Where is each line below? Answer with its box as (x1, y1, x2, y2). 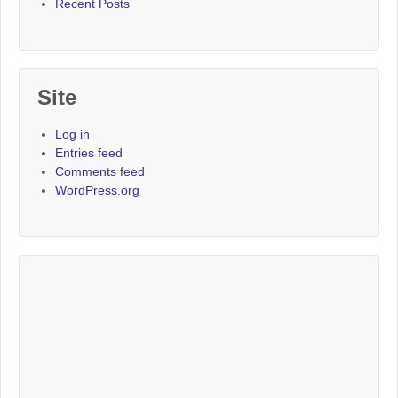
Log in (55, 127, 90, 142)
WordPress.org (55, 183, 139, 198)
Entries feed (55, 146, 123, 161)
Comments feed (55, 164, 145, 179)
